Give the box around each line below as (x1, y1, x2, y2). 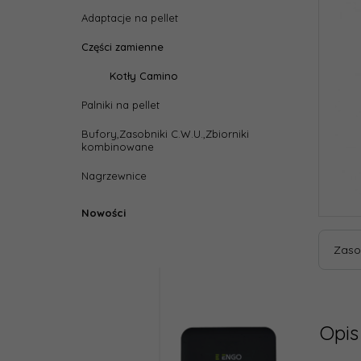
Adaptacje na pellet (81, 11, 178, 24)
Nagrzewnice (81, 169, 147, 182)
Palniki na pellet (81, 98, 160, 111)
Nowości (81, 206, 126, 219)
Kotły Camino (110, 69, 178, 82)
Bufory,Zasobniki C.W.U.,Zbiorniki (81, 127, 249, 140)
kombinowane (81, 140, 154, 153)
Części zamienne (81, 40, 164, 53)
